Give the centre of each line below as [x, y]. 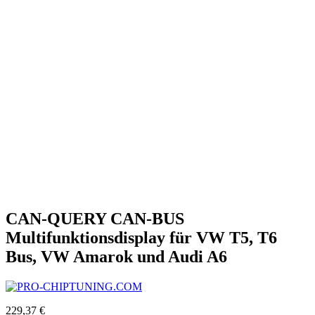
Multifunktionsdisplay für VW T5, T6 [141, 237]
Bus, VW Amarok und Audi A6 [116, 256]
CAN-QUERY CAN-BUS [95, 218]
